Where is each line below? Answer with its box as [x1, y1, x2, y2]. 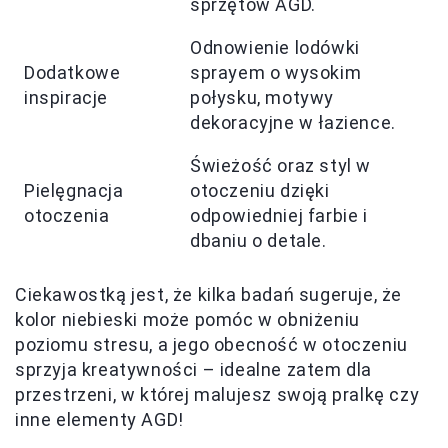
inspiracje [24, 86, 108, 108]
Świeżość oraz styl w [190, 154, 372, 176]
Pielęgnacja [24, 179, 124, 201]
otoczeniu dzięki [190, 179, 330, 201]
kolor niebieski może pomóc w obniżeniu [15, 308, 360, 330]
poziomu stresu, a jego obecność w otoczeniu [15, 333, 408, 355]
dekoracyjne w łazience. [190, 111, 396, 133]
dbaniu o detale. [190, 229, 327, 251]
